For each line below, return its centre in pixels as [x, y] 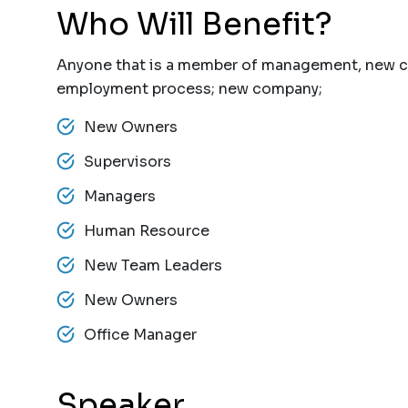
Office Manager [142, 335]
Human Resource [147, 231]
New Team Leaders [153, 265]
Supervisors [127, 162]
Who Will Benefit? [194, 24]
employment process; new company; [189, 89]
